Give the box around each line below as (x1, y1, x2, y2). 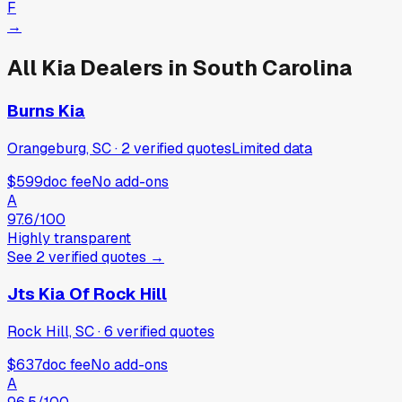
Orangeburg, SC (7, 138, 111, 158)
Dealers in (75, 54, 192, 83)
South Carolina (192, 54, 352, 83)
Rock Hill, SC (7, 322, 94, 342)
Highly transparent (7, 228, 131, 248)
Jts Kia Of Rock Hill (7, 283, 167, 306)
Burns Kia (7, 99, 85, 122)
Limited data (232, 138, 312, 158)
